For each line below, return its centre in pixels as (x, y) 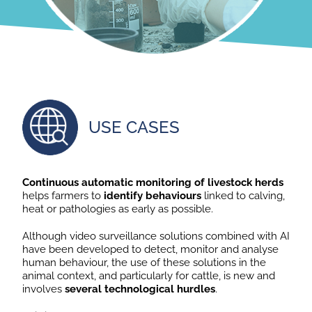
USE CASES (134, 127)
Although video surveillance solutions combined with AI (156, 236)
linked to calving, (243, 195)
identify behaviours (152, 195)
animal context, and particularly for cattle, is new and (148, 275)
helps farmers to (63, 195)
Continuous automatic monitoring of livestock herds (153, 182)
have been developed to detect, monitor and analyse (150, 249)
